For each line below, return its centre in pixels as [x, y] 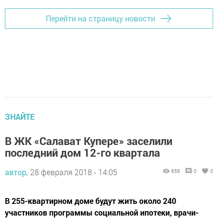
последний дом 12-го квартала [82, 152]
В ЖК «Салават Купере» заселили [89, 141]
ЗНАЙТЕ [20, 116]
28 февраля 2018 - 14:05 [74, 172]
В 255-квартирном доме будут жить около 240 [91, 200]
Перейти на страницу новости [100, 18]
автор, [16, 172]
